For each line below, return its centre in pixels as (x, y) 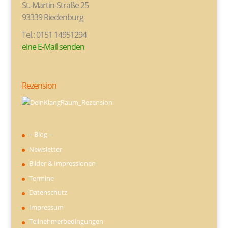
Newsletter (45, 149)
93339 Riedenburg (52, 17)
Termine (41, 178)
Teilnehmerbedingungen (66, 222)
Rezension (39, 85)
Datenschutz (48, 193)
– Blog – (40, 135)
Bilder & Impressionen (62, 164)
